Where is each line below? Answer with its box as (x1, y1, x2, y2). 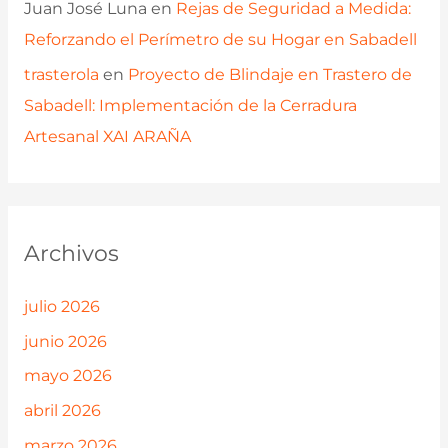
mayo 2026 (23, 366, 112, 386)
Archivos (23, 239, 119, 266)
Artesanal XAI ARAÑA (23, 126, 191, 146)
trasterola (23, 64, 99, 84)
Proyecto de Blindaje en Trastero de (127, 64, 412, 84)
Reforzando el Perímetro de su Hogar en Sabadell (23, 29, 417, 49)
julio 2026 (23, 296, 100, 316)
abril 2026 (23, 401, 101, 421)
